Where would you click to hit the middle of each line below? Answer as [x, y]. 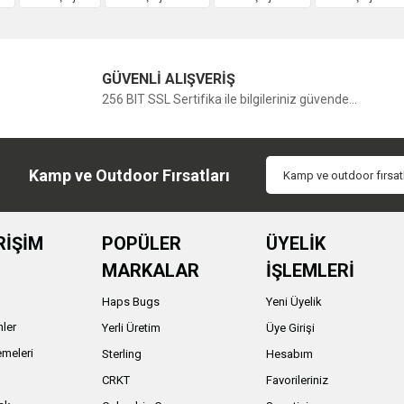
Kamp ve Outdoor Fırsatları [129, 175]
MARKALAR [150, 271]
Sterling [121, 354]
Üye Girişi [290, 328]
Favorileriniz [297, 381]
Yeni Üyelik [294, 302]
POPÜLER [141, 244]
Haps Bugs [130, 302]
